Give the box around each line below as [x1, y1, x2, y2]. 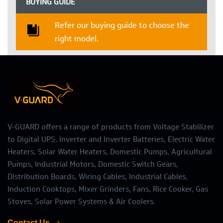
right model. [55, 33, 99, 44]
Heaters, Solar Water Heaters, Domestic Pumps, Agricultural [7, 147, 212, 157]
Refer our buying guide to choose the [55, 20, 190, 30]
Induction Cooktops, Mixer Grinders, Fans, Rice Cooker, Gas [7, 184, 208, 195]
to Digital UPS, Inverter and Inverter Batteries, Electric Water [7, 134, 215, 145]
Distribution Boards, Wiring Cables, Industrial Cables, [7, 172, 188, 182]
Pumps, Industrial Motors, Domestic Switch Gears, [7, 159, 178, 170]
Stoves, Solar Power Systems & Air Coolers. [7, 197, 155, 207]
